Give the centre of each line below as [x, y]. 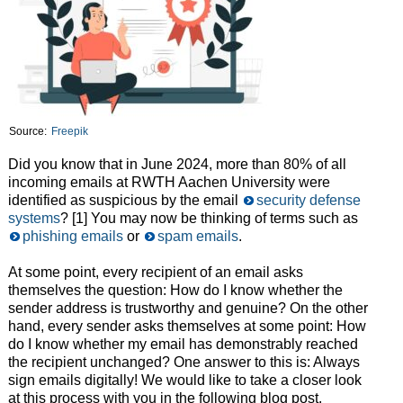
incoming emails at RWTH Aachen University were [169, 183]
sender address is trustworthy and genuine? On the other [188, 309]
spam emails [197, 237]
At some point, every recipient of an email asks [155, 273]
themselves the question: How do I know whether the [175, 291]
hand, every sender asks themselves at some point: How [187, 327]
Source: [29, 132]
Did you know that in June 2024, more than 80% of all [177, 165]
